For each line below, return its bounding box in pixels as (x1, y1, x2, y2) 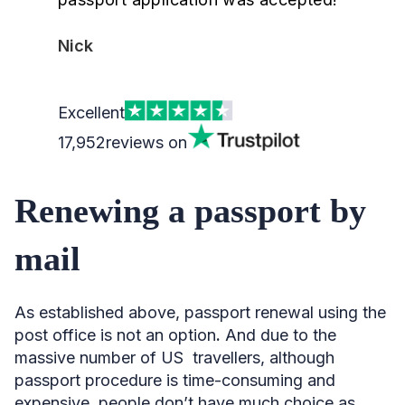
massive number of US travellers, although (14, 347, 334, 367)
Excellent (58, 102, 125, 122)
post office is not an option (14, 325, 216, 344)
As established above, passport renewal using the (14, 302, 386, 322)
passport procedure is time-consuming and (14, 370, 335, 390)
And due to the (225, 325, 336, 344)
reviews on (106, 132, 187, 152)
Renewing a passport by (14, 191, 366, 230)
